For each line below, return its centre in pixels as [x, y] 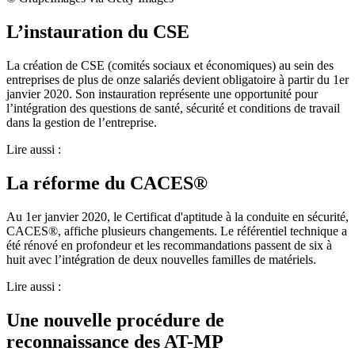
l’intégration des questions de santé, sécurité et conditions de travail [173, 109]
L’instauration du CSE [98, 32]
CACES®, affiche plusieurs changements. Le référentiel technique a [177, 231]
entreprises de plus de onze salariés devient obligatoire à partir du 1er [177, 80]
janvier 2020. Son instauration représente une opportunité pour [162, 94]
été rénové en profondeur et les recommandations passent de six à [169, 245]
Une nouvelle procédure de [115, 320]
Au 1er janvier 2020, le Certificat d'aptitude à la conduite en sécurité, [177, 216]
